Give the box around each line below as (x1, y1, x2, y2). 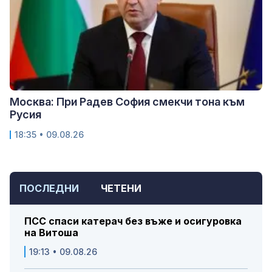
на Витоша (24, 226, 78, 239)
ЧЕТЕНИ (101, 182, 141, 195)
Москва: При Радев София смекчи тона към (10, 95, 245, 109)
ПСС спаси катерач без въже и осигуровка (24, 215, 242, 228)
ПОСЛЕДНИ (19, 182, 79, 195)
